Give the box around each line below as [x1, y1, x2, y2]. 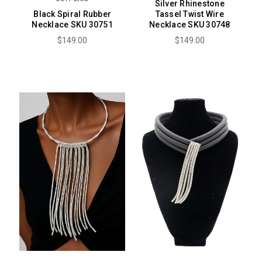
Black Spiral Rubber [33, 9, 112, 19]
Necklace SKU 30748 [149, 19, 230, 29]
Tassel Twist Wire [155, 9, 224, 19]
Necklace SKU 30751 [32, 19, 113, 29]
